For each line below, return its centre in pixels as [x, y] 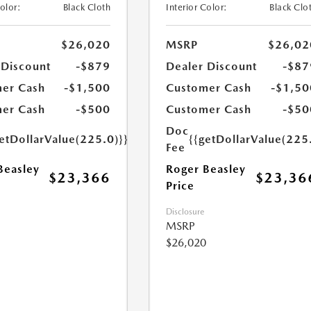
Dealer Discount [212, 66]
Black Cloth [87, 7]
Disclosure [185, 212]
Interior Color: [197, 7]
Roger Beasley [206, 169]
